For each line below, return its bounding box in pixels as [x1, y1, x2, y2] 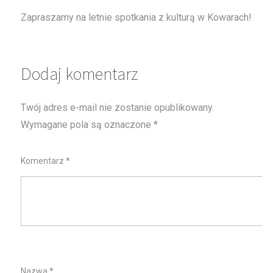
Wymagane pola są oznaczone [21, 118, 154, 130]
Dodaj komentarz [21, 62, 139, 85]
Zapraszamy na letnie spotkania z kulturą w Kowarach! [21, 11, 252, 23]
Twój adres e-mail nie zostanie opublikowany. [21, 101, 214, 113]
